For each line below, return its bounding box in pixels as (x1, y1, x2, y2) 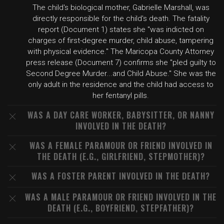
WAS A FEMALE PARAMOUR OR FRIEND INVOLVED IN (29, 139, 212, 151)
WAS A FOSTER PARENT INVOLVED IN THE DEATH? (31, 170, 210, 182)
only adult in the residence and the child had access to (28, 80, 213, 89)
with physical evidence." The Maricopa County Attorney (27, 47, 214, 56)
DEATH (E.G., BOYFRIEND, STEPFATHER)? (47, 202, 194, 214)
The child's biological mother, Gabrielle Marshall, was (32, 3, 209, 12)
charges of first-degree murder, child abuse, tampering (28, 36, 213, 45)
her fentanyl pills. (92, 91, 149, 100)
